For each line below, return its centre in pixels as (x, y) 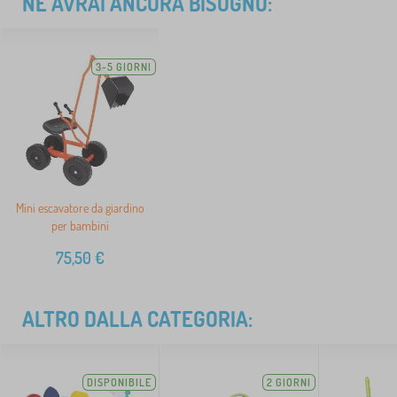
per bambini (80, 226)
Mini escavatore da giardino (80, 208)
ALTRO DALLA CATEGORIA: (137, 319)
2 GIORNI (289, 383)
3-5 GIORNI (124, 67)
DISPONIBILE (119, 383)
